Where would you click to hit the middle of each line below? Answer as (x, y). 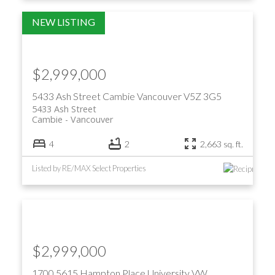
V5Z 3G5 (202, 96)
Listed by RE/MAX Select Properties (89, 168)
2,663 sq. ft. (222, 144)
